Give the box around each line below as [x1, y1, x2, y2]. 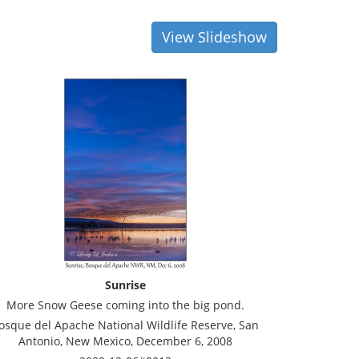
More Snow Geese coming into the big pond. [6, 297, 244, 313]
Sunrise [104, 277, 146, 292]
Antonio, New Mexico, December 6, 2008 [18, 333, 232, 349]
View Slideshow [162, 27, 267, 46]
